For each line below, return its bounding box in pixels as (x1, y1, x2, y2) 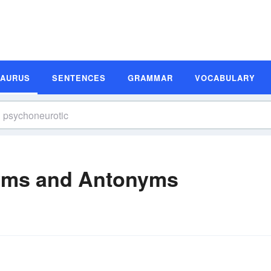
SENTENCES (52, 71, 106, 83)
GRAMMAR (128, 71, 173, 83)
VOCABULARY (195, 71, 255, 83)
